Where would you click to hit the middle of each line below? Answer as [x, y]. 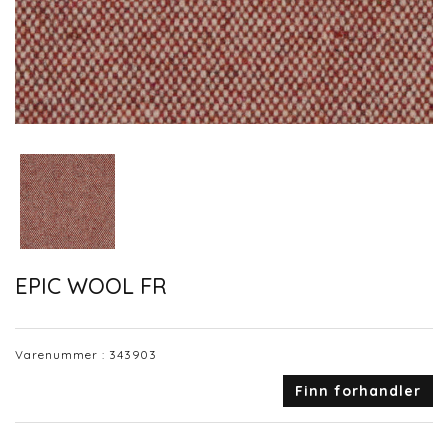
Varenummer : [62, 355]
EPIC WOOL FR [91, 285]
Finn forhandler [358, 391]
